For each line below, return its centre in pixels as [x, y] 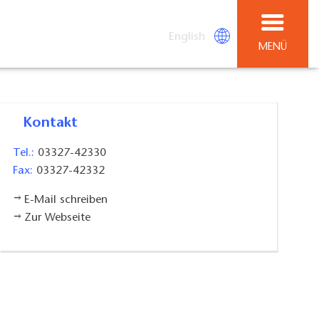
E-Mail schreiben [66, 200]
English [187, 37]
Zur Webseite [57, 218]
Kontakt [55, 124]
